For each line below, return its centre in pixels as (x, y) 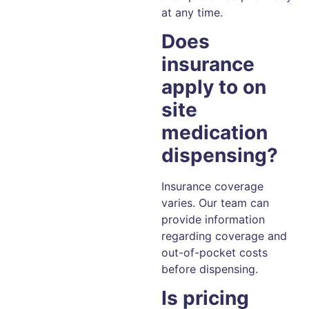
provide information (213, 220)
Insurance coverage (212, 187)
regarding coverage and (224, 236)
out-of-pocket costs (215, 253)
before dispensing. (210, 269)
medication (215, 133)
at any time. (192, 12)
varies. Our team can (215, 203)
